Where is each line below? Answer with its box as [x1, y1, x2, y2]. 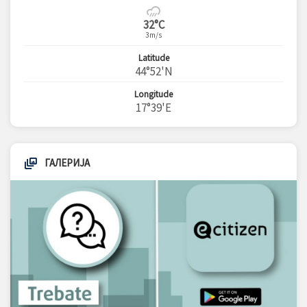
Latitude [138, 52, 169, 64]
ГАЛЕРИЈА [45, 156, 90, 169]
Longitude [134, 88, 173, 100]
